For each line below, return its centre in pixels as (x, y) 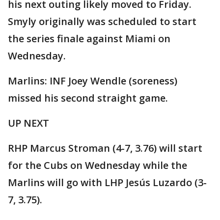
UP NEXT (28, 123)
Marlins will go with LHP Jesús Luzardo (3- (107, 182)
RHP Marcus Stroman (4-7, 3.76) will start (105, 148)
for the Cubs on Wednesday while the (97, 165)
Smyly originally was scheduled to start (102, 21)
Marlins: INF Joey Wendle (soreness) (93, 81)
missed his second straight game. (88, 98)
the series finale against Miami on (89, 38)
